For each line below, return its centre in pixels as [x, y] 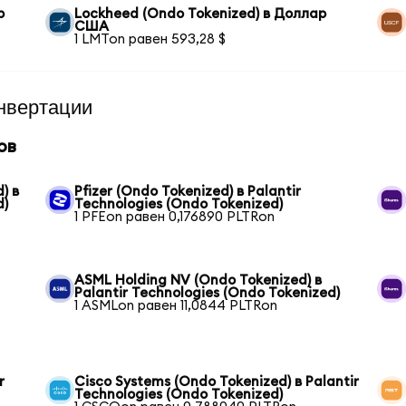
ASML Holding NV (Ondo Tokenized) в [198, 280]
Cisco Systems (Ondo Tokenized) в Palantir [217, 382]
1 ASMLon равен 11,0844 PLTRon [176, 305]
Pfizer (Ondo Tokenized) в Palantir [188, 191]
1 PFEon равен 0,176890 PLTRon [175, 217]
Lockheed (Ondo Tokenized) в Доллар [201, 14]
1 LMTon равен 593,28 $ [150, 39]
